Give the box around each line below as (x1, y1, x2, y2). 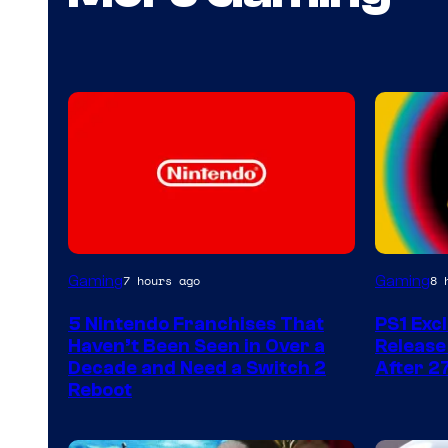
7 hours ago (123, 272, 200, 290)
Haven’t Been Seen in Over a (68, 334, 325, 357)
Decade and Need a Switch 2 (68, 356, 326, 379)
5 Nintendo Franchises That (68, 312, 324, 335)
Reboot (68, 378, 132, 401)
